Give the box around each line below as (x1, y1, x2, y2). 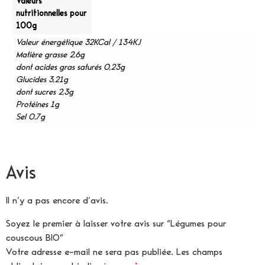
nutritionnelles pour (16, 9, 87, 18)
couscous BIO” (6, 233, 63, 243)
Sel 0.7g (16, 112, 46, 122)
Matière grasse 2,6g (16, 50, 85, 60)
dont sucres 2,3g (16, 88, 74, 97)
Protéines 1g (16, 100, 60, 109)
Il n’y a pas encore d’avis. (6, 196, 108, 206)
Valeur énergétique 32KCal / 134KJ (16, 38, 141, 47)
